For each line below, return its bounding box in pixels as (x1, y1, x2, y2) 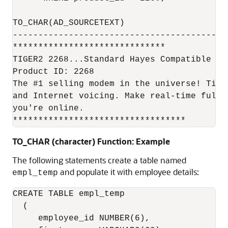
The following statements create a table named (12, 155, 186, 165)
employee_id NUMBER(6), (13, 214, 155, 223)
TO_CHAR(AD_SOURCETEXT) (13, 18, 125, 27)
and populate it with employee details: (58, 166, 199, 177)
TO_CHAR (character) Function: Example (12, 136, 170, 147)
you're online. (13, 104, 84, 113)
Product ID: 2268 (13, 67, 94, 76)
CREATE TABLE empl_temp (13, 189, 130, 198)
